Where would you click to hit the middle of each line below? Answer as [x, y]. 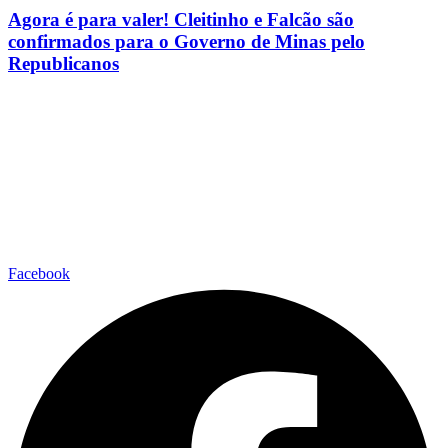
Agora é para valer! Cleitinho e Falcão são [181, 19]
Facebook [39, 274]
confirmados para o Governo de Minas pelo [186, 41]
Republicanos [63, 63]
